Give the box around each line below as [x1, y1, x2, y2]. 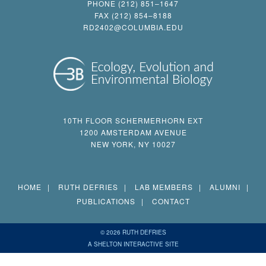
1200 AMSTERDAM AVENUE [79, 126, 187, 137]
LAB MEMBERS [134, 181, 193, 192]
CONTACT [151, 195, 190, 206]
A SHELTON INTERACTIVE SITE [87, 239, 179, 248]
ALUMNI [209, 181, 240, 192]
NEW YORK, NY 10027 [90, 138, 176, 149]
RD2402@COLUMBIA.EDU [83, 21, 183, 32]
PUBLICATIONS [76, 195, 135, 206]
